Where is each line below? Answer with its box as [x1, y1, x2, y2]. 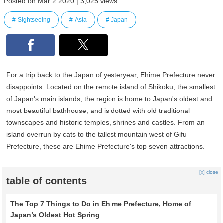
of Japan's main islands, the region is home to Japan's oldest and [6, 95, 213, 103]
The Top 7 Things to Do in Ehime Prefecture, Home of [10, 200, 192, 208]
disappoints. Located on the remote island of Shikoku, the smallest [6, 83, 216, 91]
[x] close [199, 169, 218, 175]
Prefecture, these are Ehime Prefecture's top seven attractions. [6, 142, 205, 151]
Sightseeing [18, 16, 50, 23]
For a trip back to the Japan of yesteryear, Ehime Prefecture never [6, 71, 216, 79]
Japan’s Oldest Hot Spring [10, 211, 100, 219]
